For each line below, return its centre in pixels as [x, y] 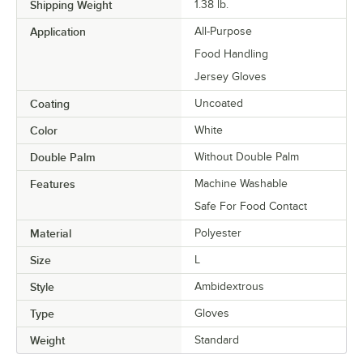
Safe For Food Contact [251, 207]
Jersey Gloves [231, 77]
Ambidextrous [229, 287]
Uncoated [219, 104]
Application [58, 32]
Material [51, 234]
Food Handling [231, 54]
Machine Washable [241, 184]
